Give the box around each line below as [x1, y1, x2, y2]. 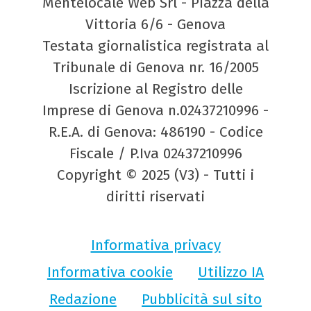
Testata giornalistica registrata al [42, 37, 269, 56]
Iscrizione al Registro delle [68, 80, 243, 99]
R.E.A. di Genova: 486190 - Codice [48, 123, 263, 142]
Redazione [49, 289, 117, 308]
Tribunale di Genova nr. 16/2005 [52, 58, 259, 77]
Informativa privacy [90, 235, 221, 254]
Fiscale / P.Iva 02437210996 [69, 144, 242, 163]
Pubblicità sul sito [142, 289, 262, 308]
